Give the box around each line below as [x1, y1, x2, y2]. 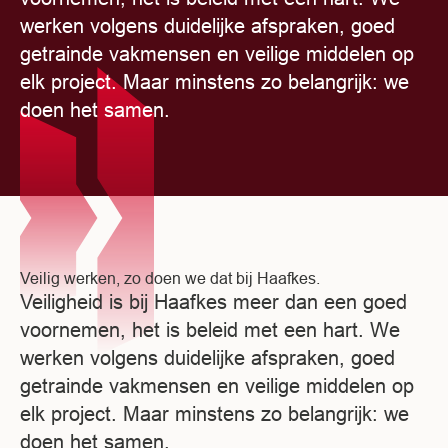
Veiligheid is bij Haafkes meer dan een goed [20, 289, 407, 313]
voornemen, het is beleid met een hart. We [20, 317, 400, 341]
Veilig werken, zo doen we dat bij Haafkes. [20, 268, 320, 287]
